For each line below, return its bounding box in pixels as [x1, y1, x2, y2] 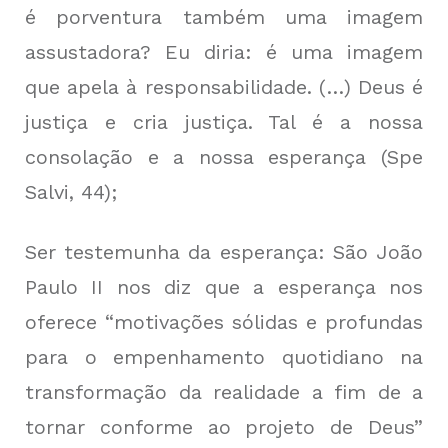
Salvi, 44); [25, 180, 117, 205]
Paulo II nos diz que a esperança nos [25, 275, 423, 300]
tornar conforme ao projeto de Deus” [25, 415, 423, 440]
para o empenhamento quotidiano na [25, 345, 423, 370]
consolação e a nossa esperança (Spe [25, 145, 423, 170]
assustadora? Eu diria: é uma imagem [25, 40, 423, 65]
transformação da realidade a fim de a [25, 380, 423, 405]
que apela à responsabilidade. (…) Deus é [25, 75, 423, 100]
